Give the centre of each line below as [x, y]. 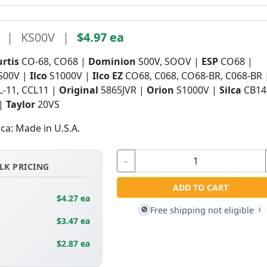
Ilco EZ [108, 76]
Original [80, 90]
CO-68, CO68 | [55, 62]
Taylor [22, 105]
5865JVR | [124, 90]
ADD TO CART [200, 188]
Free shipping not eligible [202, 210]
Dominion [114, 62]
